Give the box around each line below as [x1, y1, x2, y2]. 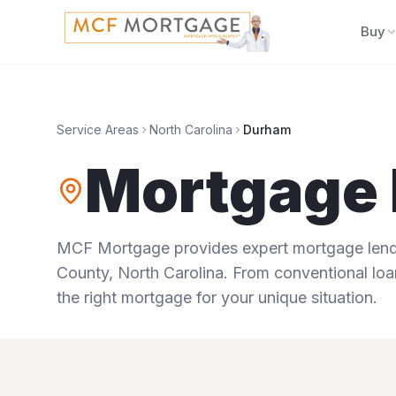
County [57, 263, 109, 282]
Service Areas [57, 122, 139, 137]
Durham [243, 122, 291, 137]
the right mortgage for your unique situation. [57, 288, 377, 307]
